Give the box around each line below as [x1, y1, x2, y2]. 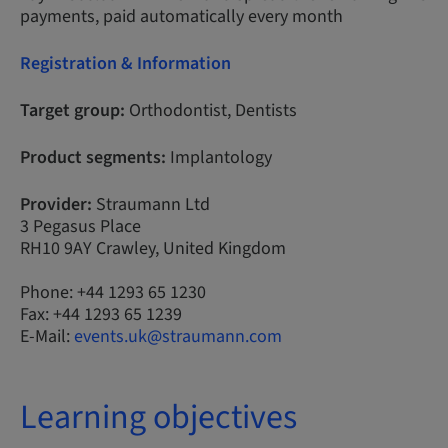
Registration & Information [20, 51, 231, 76]
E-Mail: [20, 324, 74, 349]
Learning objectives [20, 393, 297, 442]
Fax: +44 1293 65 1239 [20, 302, 182, 327]
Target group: [20, 98, 125, 123]
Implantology [166, 145, 272, 170]
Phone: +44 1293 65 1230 [20, 280, 206, 305]
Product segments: [20, 145, 166, 170]
